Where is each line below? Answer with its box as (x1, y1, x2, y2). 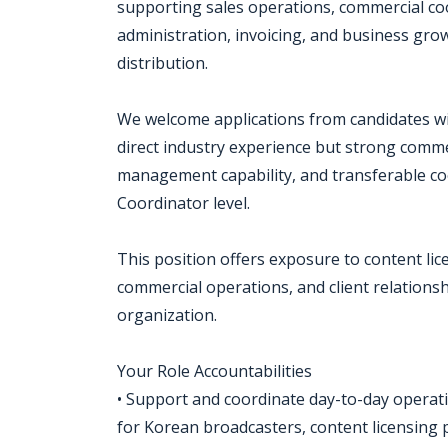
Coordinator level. (117, 192, 250, 214)
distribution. (117, 52, 208, 74)
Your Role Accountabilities (117, 360, 312, 382)
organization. (117, 304, 217, 326)
